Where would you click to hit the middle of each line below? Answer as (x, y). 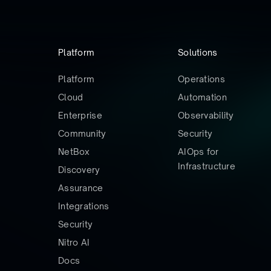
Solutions (198, 52)
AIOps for (198, 151)
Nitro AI (74, 242)
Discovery (79, 169)
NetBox (74, 151)
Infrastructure (207, 166)
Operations (201, 79)
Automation (202, 97)
